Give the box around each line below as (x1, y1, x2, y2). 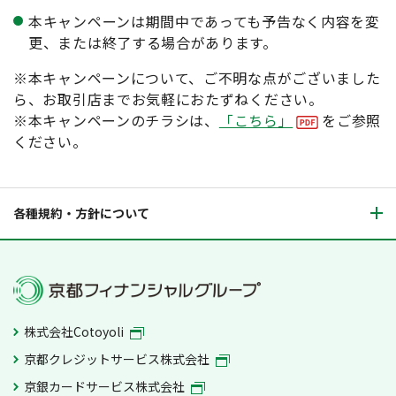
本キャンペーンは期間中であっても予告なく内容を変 (28, 10, 380, 32)
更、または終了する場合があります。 (28, 31, 278, 53)
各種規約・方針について (13, 203, 149, 222)
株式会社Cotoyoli (24, 323, 127, 341)
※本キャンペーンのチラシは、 (13, 109, 219, 131)
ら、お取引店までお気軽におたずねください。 (13, 88, 324, 110)
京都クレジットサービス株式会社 (24, 350, 213, 369)
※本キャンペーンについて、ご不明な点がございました (13, 66, 381, 88)
